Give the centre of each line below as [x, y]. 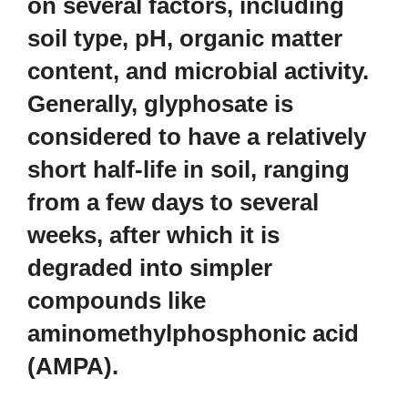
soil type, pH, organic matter [185, 38]
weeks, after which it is [153, 235]
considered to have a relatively [197, 136]
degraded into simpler [150, 267]
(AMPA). [73, 366]
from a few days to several [173, 202]
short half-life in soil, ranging [189, 169]
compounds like [117, 300]
